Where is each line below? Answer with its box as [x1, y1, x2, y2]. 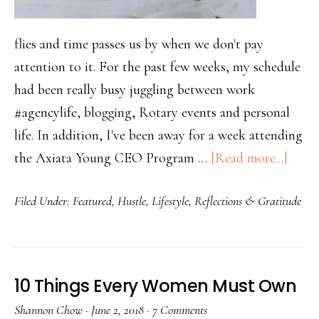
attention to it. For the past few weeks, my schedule [14, 58, 300, 76]
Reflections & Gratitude [194, 193, 301, 209]
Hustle [117, 193, 146, 209]
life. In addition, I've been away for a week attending [14, 127, 303, 145]
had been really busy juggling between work [14, 81, 255, 99]
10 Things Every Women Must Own [14, 274, 296, 298]
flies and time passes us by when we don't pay [14, 36, 263, 53]
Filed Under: [14, 193, 73, 209]
